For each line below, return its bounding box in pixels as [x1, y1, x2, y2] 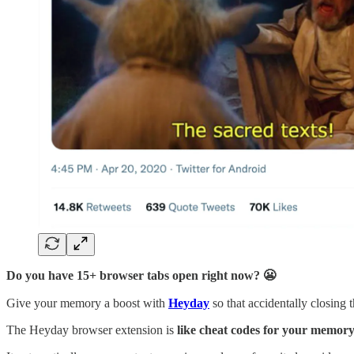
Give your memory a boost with [6, 296, 168, 310]
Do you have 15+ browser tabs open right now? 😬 [6, 268, 276, 282]
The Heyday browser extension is [6, 322, 177, 337]
